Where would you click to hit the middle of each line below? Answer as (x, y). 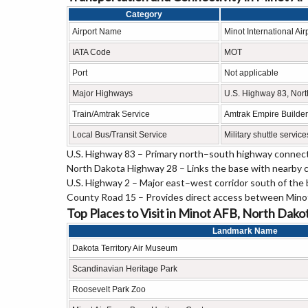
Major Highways (102, 93)
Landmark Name (245, 231)
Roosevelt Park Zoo (109, 289)
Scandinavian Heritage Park (125, 269)
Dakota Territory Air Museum (125, 248)
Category (144, 14)
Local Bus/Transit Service (120, 135)
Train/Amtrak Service (111, 114)
